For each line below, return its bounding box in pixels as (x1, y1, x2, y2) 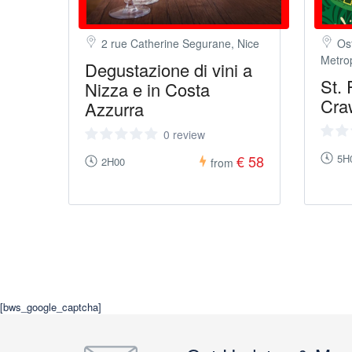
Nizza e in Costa (85, 77, 210, 101)
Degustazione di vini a (85, 57, 252, 82)
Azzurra (85, 97, 144, 121)
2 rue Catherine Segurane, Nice (101, 35, 259, 51)
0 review (163, 126, 205, 142)
